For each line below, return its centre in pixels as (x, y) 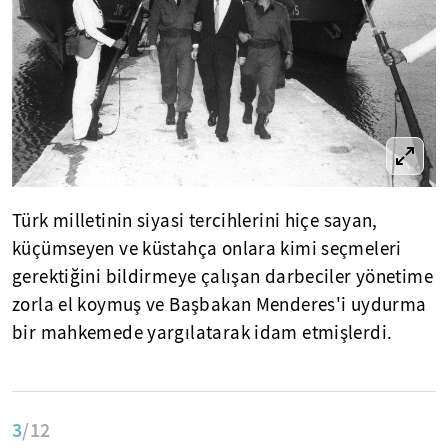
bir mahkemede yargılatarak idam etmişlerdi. (202, 333)
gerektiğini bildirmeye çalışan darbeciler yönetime (223, 277)
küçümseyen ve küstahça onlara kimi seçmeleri (207, 249)
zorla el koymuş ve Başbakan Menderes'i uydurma (219, 305)
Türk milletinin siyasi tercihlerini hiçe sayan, (195, 221)
